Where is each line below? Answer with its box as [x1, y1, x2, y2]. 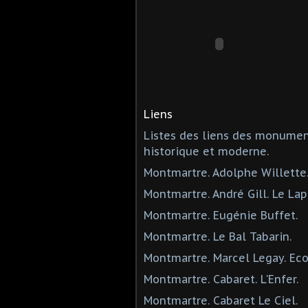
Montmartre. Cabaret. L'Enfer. [144, 272, 298, 286]
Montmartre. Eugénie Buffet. [144, 208, 298, 222]
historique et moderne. [144, 144, 269, 158]
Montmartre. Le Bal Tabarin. [144, 229, 291, 243]
